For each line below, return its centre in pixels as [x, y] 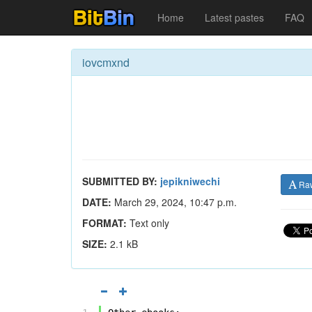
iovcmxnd [106, 62]
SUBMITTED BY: [120, 181]
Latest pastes [234, 17]
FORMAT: [104, 223]
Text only [148, 223]
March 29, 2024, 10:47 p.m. [174, 202]
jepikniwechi [190, 181]
